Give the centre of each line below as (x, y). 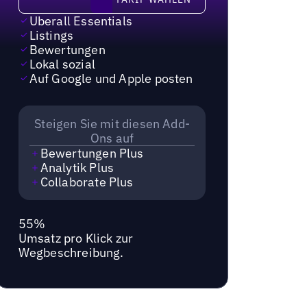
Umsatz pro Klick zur (76, 238)
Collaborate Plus (87, 182)
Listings (51, 35)
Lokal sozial (62, 64)
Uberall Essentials (81, 21)
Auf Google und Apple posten (111, 78)
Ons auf (112, 138)
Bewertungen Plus (92, 153)
